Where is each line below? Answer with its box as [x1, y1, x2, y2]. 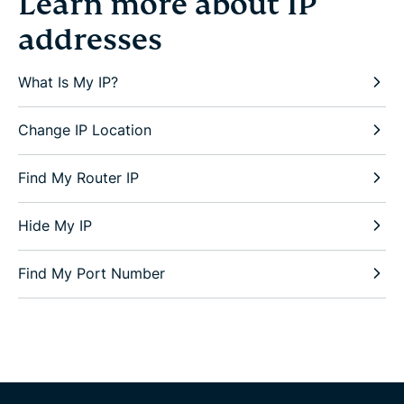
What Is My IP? [18, 72, 118, 91]
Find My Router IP [18, 168, 139, 187]
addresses [18, 21, 162, 58]
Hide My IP [18, 216, 92, 234]
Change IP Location [18, 120, 151, 139]
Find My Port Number [18, 263, 165, 282]
